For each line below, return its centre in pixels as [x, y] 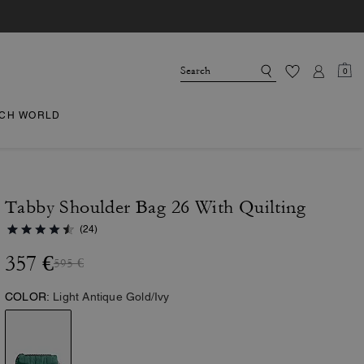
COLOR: [28, 297]
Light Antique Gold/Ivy [111, 297]
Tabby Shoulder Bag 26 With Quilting [155, 207]
